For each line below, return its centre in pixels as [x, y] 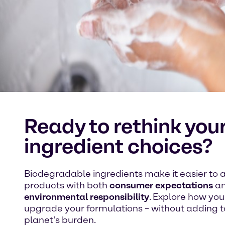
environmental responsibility [87, 197]
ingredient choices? [118, 146]
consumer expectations [161, 186]
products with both [67, 186]
